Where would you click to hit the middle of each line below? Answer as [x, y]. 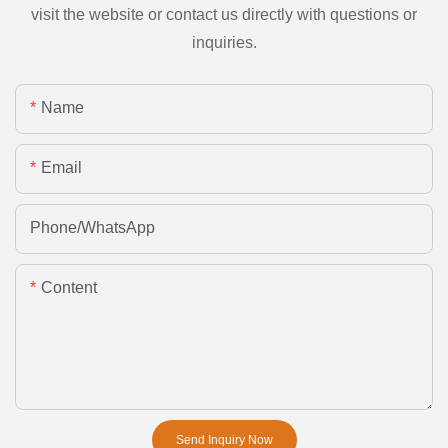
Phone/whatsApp [92, 227]
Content [69, 287]
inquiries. [224, 42]
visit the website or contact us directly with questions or [224, 14]
